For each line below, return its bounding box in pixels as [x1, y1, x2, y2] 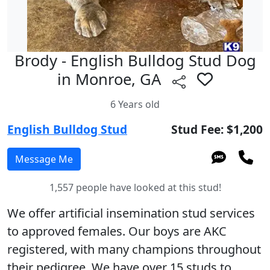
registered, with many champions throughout [7, 240, 261, 257]
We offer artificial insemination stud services [7, 204, 255, 221]
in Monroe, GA [57, 69, 165, 90]
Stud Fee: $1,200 [171, 121, 263, 137]
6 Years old [110, 97, 160, 111]
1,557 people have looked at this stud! [49, 180, 221, 194]
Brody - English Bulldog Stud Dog [14, 50, 256, 71]
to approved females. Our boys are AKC [7, 222, 227, 239]
